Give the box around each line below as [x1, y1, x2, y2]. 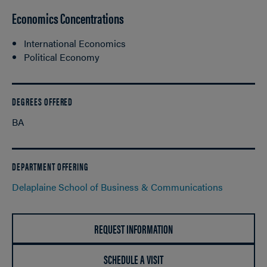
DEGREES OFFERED [12, 94, 73, 108]
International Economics [24, 36, 126, 50]
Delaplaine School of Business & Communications [12, 180, 223, 194]
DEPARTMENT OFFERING [12, 159, 89, 173]
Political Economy [24, 50, 102, 64]
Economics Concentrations [12, 8, 124, 28]
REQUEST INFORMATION [94, 220, 173, 237]
